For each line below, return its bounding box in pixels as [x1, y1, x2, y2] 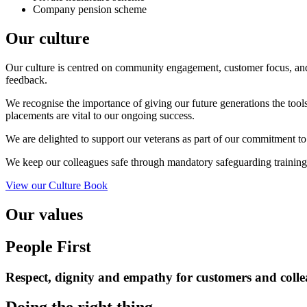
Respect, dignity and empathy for [5, 269, 196, 284]
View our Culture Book [5, 179, 108, 191]
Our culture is [5, 61, 67, 73]
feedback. [5, 73, 47, 86]
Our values [5, 205, 83, 223]
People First [5, 237, 91, 256]
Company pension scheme [33, 3, 147, 16]
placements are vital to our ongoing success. [5, 109, 200, 121]
